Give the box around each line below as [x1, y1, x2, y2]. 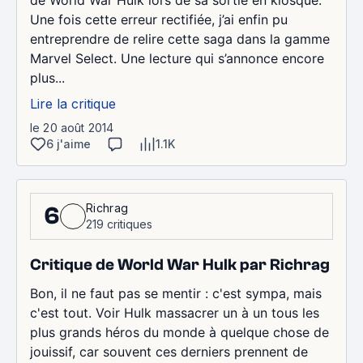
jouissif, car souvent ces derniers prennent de [30, 344, 308, 360]
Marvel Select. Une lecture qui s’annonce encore [30, 50, 324, 66]
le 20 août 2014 [30, 121, 114, 135]
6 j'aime [46, 137, 91, 151]
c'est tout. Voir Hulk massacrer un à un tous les [30, 305, 319, 321]
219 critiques [86, 217, 152, 231]
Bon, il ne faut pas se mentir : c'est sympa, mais [30, 285, 322, 301]
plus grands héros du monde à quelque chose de [30, 324, 329, 340]
